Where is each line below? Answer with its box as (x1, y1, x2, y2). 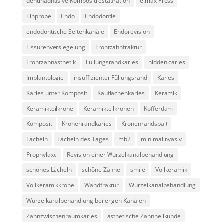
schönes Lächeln (26, 165, 72, 174)
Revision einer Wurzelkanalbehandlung (66, 150, 174, 159)
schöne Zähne (81, 165, 120, 174)
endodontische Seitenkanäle (26, 27, 104, 36)
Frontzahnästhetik (26, 57, 76, 66)
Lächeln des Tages (57, 134, 109, 143)
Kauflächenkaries (97, 88, 145, 97)
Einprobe (26, 11, 51, 20)
